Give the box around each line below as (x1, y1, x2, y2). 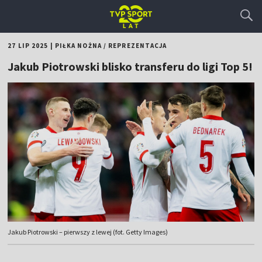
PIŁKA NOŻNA (54, 42, 102, 50)
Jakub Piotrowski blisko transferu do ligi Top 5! (8, 59, 253, 74)
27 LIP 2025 (8, 42, 49, 50)
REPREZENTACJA (108, 42, 167, 50)
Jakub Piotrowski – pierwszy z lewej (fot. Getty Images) (8, 227, 168, 237)
